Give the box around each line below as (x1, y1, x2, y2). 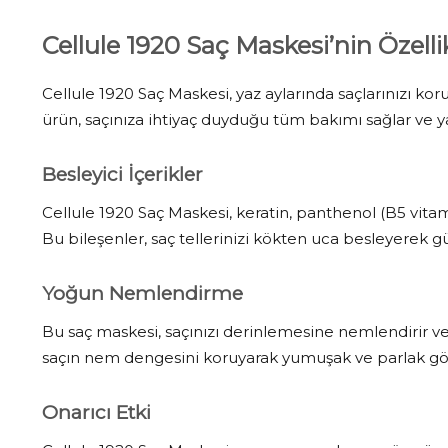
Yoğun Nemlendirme (42, 281, 243, 305)
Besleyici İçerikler (42, 162, 203, 186)
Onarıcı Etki (42, 400, 151, 424)
